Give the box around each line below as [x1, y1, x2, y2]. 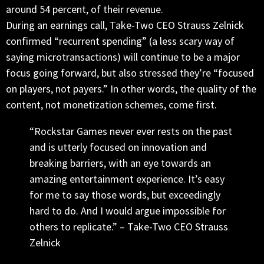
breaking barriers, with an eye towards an [29, 156, 211, 170]
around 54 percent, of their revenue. [6, 2, 163, 16]
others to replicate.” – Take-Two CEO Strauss [29, 220, 228, 234]
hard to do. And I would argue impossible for [29, 204, 226, 218]
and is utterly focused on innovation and [29, 140, 207, 154]
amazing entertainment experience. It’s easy [29, 172, 225, 186]
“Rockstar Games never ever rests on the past [29, 124, 232, 138]
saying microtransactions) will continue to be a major [6, 50, 240, 64]
